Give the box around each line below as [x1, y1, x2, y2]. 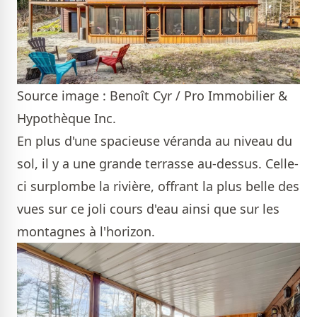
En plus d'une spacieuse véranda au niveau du [17, 132, 292, 150]
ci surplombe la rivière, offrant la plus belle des [17, 178, 299, 195]
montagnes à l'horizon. [17, 223, 155, 241]
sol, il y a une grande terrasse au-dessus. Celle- [17, 155, 299, 173]
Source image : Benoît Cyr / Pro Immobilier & [17, 87, 287, 105]
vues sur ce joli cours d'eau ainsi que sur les [17, 200, 279, 218]
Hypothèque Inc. [17, 110, 116, 127]
